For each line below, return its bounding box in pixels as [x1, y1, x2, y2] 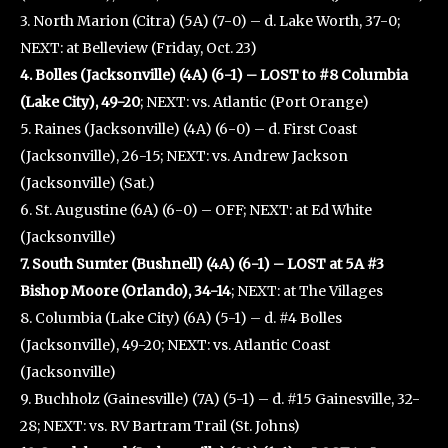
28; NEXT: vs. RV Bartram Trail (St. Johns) [20, 417, 300, 435]
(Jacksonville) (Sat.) [20, 174, 155, 192]
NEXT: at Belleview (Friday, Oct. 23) [20, 39, 257, 57]
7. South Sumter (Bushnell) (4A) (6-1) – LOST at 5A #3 [20, 255, 384, 273]
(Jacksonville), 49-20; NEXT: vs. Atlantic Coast [20, 336, 330, 354]
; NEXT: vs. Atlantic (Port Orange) [140, 93, 369, 111]
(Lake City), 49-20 [20, 93, 140, 111]
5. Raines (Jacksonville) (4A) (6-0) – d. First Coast [20, 120, 357, 138]
